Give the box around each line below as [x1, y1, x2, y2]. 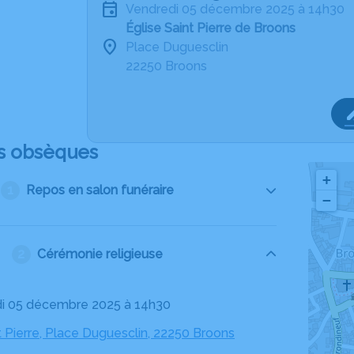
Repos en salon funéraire [25, 183, 174, 198]
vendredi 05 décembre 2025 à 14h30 [134, 2, 345, 17]
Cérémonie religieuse [36, 247, 163, 262]
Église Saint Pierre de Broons [126, 21, 296, 36]
